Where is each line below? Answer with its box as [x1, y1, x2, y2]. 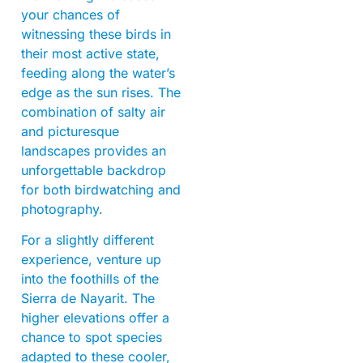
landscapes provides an [21, 143, 166, 160]
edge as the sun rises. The [21, 84, 181, 101]
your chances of [21, 6, 120, 23]
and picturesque [21, 123, 119, 140]
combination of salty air [21, 104, 165, 121]
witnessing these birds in [21, 26, 171, 43]
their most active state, [21, 45, 160, 62]
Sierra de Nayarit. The [21, 290, 155, 307]
